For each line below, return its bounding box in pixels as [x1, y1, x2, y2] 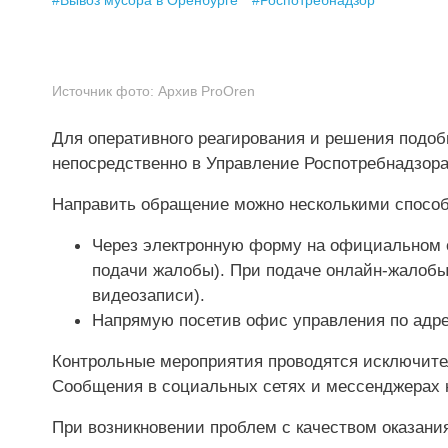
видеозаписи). [92, 284, 205, 305]
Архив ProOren [158, 83, 255, 99]
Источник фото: [52, 83, 154, 99]
